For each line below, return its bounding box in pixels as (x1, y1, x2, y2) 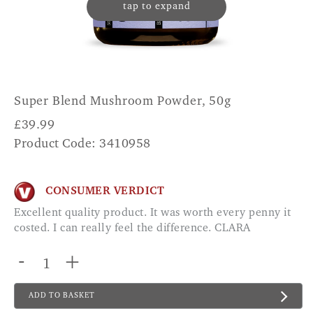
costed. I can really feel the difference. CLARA (14, 222, 251, 234)
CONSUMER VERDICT (45, 186, 164, 198)
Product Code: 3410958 (14, 138, 151, 151)
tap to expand (122, 2, 191, 12)
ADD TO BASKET (29, 291, 95, 300)
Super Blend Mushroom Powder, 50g (14, 96, 231, 108)
